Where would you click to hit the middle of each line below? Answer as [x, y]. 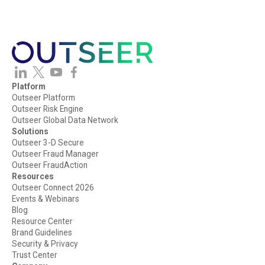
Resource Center [42, 222]
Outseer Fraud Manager [55, 154]
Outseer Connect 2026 [53, 188]
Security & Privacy [45, 244]
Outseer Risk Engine [47, 109]
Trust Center [34, 255]
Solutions [30, 132]
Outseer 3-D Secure [48, 143]
